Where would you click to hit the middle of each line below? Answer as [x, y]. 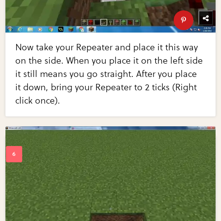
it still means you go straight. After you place [106, 74]
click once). [38, 101]
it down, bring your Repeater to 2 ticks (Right [106, 88]
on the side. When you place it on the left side [109, 61]
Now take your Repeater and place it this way [107, 48]
